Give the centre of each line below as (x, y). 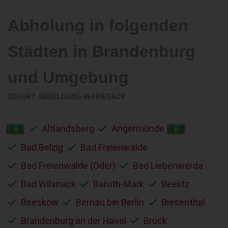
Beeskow (40, 202)
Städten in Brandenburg (102, 51)
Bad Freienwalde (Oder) (68, 165)
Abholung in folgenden (98, 25)
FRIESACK (108, 96)
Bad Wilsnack (48, 184)
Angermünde (138, 128)
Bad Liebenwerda (168, 165)
